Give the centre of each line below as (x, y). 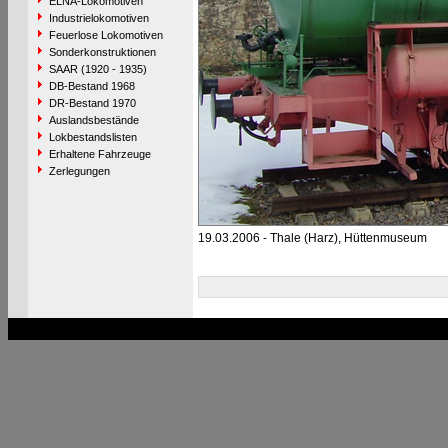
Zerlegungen (79, 171)
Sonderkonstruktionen (102, 52)
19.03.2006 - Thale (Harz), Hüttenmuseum (312, 238)
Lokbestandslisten (92, 137)
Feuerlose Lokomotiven (105, 35)
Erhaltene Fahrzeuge (99, 154)
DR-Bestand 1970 (92, 103)
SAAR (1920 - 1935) (97, 69)
